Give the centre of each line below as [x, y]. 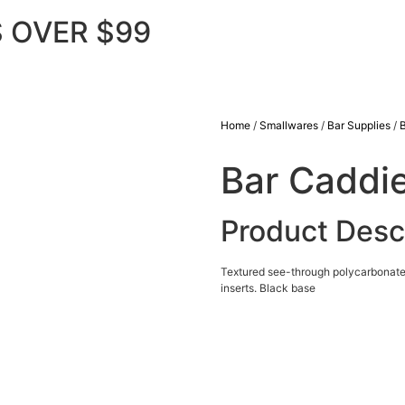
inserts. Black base [268, 288]
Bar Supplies [359, 125]
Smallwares [289, 125]
